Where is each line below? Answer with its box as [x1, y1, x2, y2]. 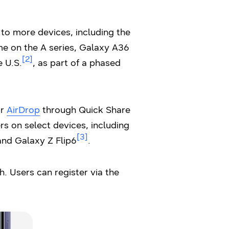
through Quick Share [40, 104, 130, 116]
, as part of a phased [33, 57, 121, 68]
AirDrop [7, 104, 40, 116]
